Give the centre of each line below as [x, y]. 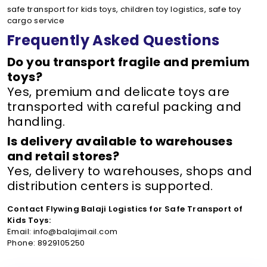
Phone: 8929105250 [46, 243]
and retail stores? [63, 156]
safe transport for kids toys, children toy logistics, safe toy [124, 9]
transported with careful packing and [125, 107]
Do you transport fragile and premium [129, 62]
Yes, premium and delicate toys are [119, 92]
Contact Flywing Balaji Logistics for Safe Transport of [125, 209]
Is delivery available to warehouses [120, 141]
